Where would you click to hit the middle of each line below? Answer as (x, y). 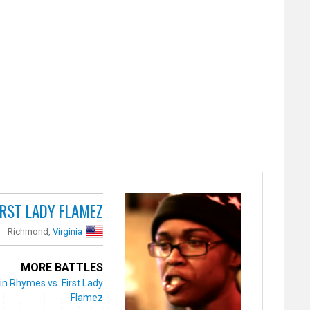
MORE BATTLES (62, 267)
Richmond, (30, 231)
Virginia (68, 231)
